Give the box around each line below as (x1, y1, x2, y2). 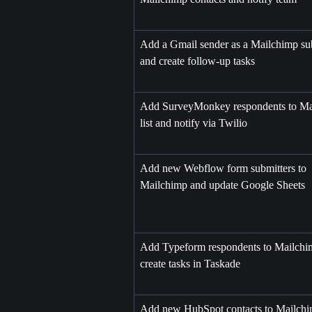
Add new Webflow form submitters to (140, 162, 309, 175)
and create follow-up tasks (140, 55, 255, 68)
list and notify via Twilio (140, 117, 247, 130)
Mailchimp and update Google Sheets (140, 179, 305, 192)
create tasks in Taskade (140, 258, 240, 270)
